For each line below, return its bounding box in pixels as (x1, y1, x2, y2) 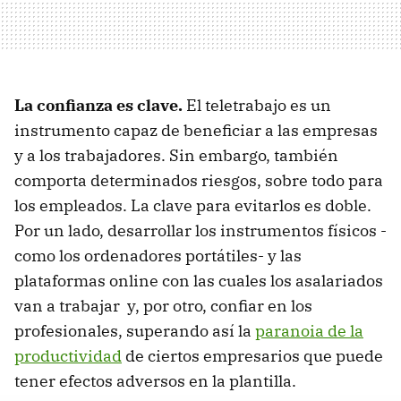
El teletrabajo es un (186, 95, 331, 116)
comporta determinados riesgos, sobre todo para (14, 170, 383, 192)
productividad (14, 346, 122, 367)
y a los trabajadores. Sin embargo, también (14, 145, 338, 166)
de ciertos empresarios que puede (122, 346, 383, 367)
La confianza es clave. (14, 95, 186, 116)
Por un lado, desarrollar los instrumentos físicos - (14, 220, 387, 242)
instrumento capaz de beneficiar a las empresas (14, 120, 378, 141)
